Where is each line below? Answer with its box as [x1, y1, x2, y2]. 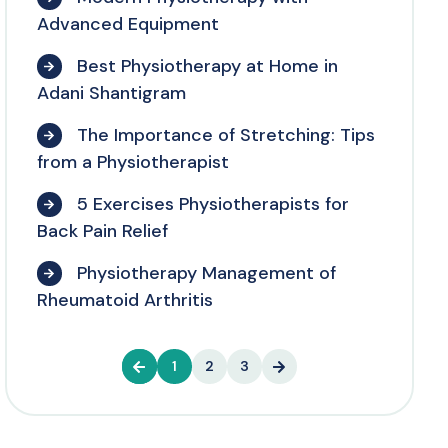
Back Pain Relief [36, 219, 168, 244]
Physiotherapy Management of [71, 261, 336, 286]
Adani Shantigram [36, 81, 186, 106]
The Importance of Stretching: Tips [71, 123, 375, 148]
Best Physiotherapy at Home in [71, 54, 338, 79]
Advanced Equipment [36, 12, 219, 37]
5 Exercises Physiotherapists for [71, 192, 349, 217]
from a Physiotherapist [36, 150, 229, 175]
